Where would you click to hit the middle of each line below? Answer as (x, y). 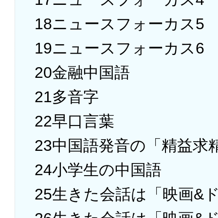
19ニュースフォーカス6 (119, 48)
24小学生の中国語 (98, 170)
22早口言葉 (74, 121)
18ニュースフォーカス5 (119, 24)
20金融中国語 (82, 73)
